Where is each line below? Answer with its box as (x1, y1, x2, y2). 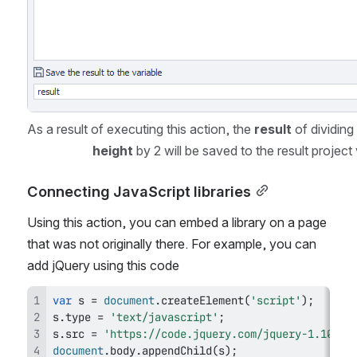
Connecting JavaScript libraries (27, 182, 251, 200)
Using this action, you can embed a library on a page (27, 214, 327, 230)
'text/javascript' (110, 309, 218, 324)
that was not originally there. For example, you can (27, 235, 316, 252)
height (92, 142, 133, 159)
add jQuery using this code (27, 257, 179, 273)
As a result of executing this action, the (27, 120, 254, 137)
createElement (161, 292, 244, 308)
